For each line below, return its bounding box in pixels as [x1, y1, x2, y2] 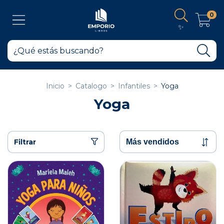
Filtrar [14, 137, 36, 146]
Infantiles [117, 81, 150, 90]
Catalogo [75, 81, 107, 90]
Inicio [45, 81, 64, 90]
